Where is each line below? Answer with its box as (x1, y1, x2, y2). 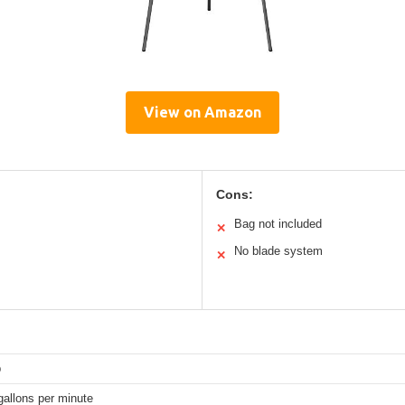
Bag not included (234, 216, 322, 231)
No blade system (234, 243, 323, 258)
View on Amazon (144, 103, 261, 120)
